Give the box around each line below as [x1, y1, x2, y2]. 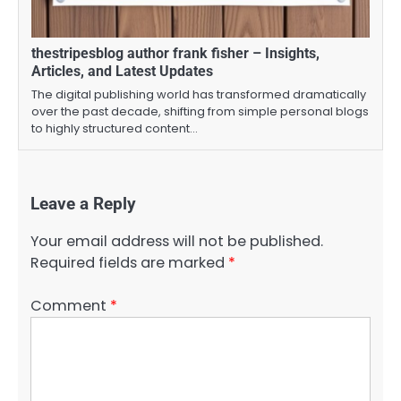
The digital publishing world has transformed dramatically [31, 86, 366, 104]
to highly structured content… [31, 120, 198, 138]
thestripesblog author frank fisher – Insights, [31, 45, 320, 63]
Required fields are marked [30, 252, 228, 274]
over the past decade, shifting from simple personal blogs [31, 103, 369, 121]
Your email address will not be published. [30, 231, 323, 252]
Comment [30, 295, 110, 317]
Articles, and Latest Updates [31, 63, 213, 81]
